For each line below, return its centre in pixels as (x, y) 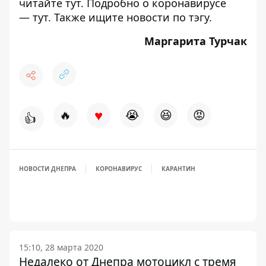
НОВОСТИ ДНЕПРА (47, 168)
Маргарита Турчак (196, 41)
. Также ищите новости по (118, 17)
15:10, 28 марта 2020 (61, 247)
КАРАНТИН (178, 168)
